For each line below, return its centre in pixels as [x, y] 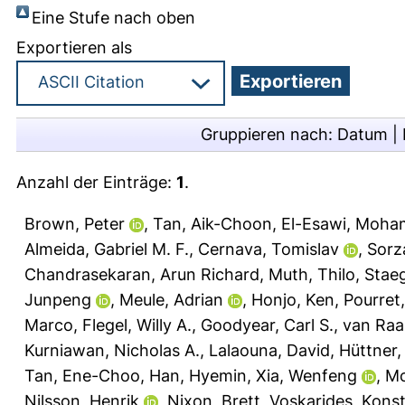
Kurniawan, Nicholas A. [112, 350]
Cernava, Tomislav [268, 249]
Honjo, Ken [293, 299]
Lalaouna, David [269, 350]
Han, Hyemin [198, 375]
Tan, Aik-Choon [212, 223]
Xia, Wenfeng [306, 375]
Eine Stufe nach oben [113, 17]
